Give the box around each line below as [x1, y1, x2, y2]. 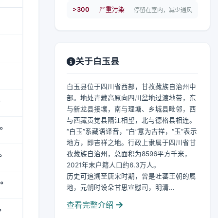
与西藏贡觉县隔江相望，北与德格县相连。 [67, 116, 196, 124]
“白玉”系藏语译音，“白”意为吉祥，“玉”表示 [67, 127, 197, 135]
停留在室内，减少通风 [134, 6, 192, 14]
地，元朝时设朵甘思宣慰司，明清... [67, 183, 175, 191]
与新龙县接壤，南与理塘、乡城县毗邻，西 [67, 105, 196, 113]
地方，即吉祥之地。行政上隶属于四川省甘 [67, 139, 196, 146]
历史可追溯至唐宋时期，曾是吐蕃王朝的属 [67, 172, 196, 180]
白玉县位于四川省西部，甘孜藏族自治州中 [67, 83, 196, 91]
